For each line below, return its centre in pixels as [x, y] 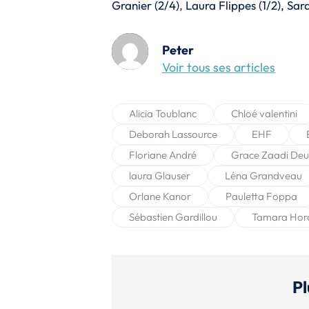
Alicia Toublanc [163, 113]
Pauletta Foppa [261, 196]
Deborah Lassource [173, 134]
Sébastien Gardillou [173, 217]
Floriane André [163, 154]
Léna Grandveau [263, 175]
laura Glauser [160, 175]
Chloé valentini [264, 113]
